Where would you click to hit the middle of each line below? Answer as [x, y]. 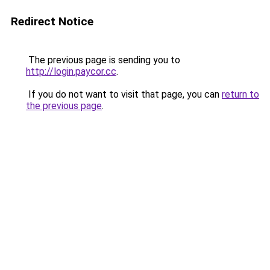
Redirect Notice [52, 21]
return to [240, 94]
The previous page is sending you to [103, 60]
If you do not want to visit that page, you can [124, 94]
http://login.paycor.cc [71, 71]
